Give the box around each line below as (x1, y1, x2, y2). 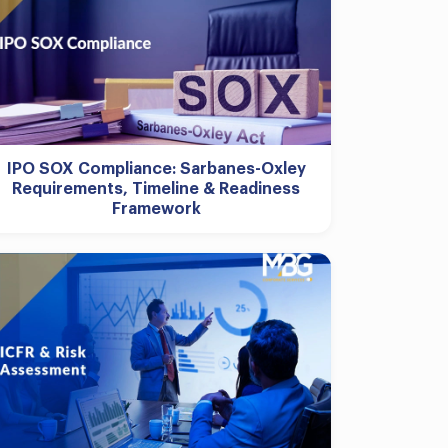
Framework (111, 201, 201, 217)
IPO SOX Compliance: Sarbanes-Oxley (6, 161, 306, 177)
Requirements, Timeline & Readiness (12, 181, 300, 197)
